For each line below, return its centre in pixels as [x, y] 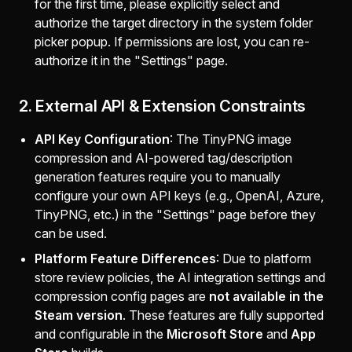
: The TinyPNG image [231, 139]
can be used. [71, 233]
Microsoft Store [215, 334]
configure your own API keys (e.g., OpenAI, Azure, [179, 196]
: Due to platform [264, 258]
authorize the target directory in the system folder [174, 23]
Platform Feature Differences [125, 258]
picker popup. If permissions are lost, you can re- [172, 42]
